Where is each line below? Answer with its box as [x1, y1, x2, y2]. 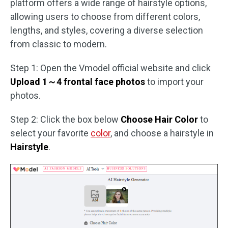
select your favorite [10, 127, 91, 138]
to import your [145, 76, 204, 87]
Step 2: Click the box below [10, 113, 121, 125]
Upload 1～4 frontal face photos [10, 76, 145, 87]
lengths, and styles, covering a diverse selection [10, 24, 203, 36]
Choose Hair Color [121, 113, 198, 125]
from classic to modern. [10, 38, 107, 49]
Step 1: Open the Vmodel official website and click [10, 62, 211, 73]
